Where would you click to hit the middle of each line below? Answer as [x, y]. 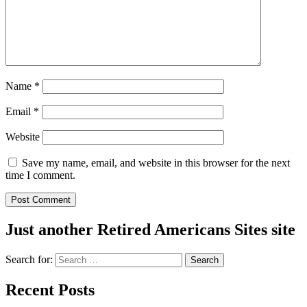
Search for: [29, 259]
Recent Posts [50, 290]
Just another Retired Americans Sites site [150, 229]
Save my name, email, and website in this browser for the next [156, 162]
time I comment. [40, 175]
